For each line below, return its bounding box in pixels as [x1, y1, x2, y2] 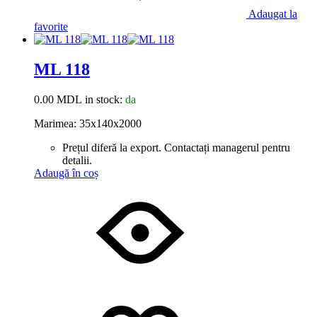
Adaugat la [248, 7, 297, 20]
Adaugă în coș [34, 166, 98, 179]
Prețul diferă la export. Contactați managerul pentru [62, 141, 290, 154]
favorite [34, 20, 68, 33]
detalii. [62, 154, 95, 166]
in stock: [82, 93, 125, 105]
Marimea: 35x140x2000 [34, 117, 142, 129]
